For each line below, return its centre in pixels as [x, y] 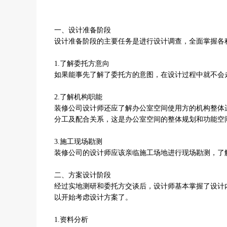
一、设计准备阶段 [83, 30]
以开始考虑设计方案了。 [93, 197]
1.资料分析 [71, 220]
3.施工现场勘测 [78, 142]
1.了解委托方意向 [82, 64]
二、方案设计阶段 [83, 175]
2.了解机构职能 [78, 97]
